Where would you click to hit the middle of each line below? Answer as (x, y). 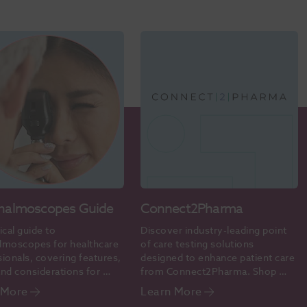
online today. (171, 285)
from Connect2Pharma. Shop (209, 271)
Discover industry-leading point (214, 230)
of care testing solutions (197, 244)
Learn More (171, 292)
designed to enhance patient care (218, 258)
